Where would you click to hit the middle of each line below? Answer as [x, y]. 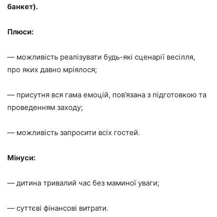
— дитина [25, 183]
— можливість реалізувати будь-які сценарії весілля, [101, 57]
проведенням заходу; [45, 107]
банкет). [23, 6]
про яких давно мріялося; [52, 69]
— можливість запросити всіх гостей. [74, 132]
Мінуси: [21, 157]
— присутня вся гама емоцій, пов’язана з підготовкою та [107, 94]
